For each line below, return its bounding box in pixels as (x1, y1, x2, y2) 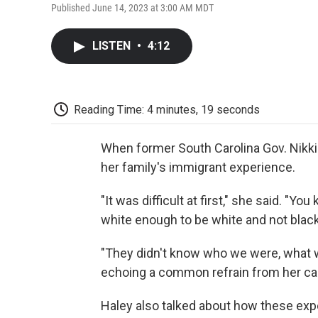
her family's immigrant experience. (101, 160, 295, 175)
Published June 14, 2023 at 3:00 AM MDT (51, 1, 214, 13)
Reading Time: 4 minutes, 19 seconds (74, 102, 260, 116)
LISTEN (92, 38, 133, 53)
